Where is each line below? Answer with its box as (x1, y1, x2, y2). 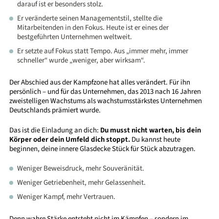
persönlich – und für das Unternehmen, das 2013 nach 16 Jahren (9, 87, 201, 97)
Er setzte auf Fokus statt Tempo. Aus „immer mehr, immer (17, 46, 189, 57)
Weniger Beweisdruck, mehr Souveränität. (17, 163, 145, 174)
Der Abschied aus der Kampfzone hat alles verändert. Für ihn (9, 77, 191, 88)
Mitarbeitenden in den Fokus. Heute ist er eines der (17, 22, 169, 33)
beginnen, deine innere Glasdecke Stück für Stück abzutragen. (9, 143, 196, 154)
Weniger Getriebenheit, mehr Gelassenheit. (17, 177, 146, 188)
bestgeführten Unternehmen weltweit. (17, 32, 132, 43)
